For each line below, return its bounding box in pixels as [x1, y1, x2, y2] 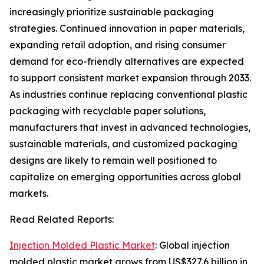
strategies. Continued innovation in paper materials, [9, 22, 245, 35]
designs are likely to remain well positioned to [9, 154, 217, 167]
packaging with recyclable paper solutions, [9, 105, 206, 117]
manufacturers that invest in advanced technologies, [9, 121, 250, 134]
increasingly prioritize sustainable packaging [9, 6, 214, 18]
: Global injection [155, 239, 230, 252]
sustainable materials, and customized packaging [9, 138, 237, 150]
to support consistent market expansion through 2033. [9, 72, 251, 84]
